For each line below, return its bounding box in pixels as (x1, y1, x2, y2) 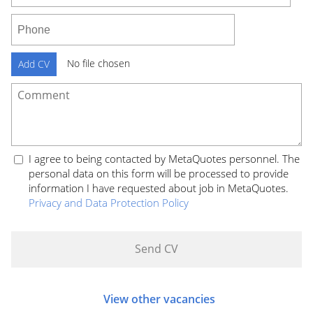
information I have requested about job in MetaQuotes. (29, 181, 289, 195)
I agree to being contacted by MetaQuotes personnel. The (29, 152, 300, 166)
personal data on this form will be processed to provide (29, 166, 289, 180)
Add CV (18, 57, 50, 71)
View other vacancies (103, 291, 215, 307)
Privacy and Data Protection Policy (29, 196, 189, 210)
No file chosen (67, 57, 130, 70)
